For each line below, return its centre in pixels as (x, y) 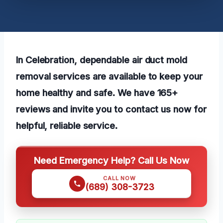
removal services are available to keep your (109, 76)
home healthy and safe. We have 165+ (97, 92)
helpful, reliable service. (67, 125)
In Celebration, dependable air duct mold (102, 59)
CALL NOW (119, 178)
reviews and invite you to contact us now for (111, 109)
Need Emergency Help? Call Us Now (111, 160)
